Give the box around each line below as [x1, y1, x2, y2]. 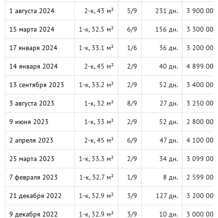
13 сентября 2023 [9, 80, 64, 89]
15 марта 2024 [9, 25, 54, 34]
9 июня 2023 [9, 117, 49, 126]
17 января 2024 [9, 43, 57, 52]
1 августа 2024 [9, 6, 54, 15]
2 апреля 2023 [9, 136, 54, 145]
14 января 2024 [9, 62, 58, 71]
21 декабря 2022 [9, 191, 62, 200]
